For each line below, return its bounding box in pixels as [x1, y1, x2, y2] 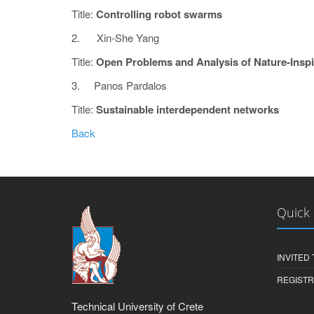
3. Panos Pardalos [71, 78, 167, 93]
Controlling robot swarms [96, 6, 222, 22]
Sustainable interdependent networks [96, 102, 282, 117]
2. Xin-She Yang [71, 30, 162, 45]
